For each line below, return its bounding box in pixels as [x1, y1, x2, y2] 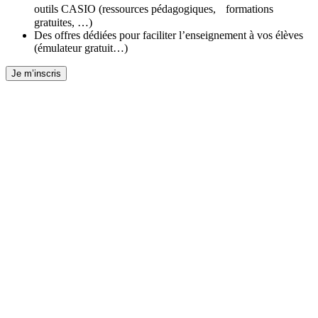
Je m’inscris [11, 67, 61, 79]
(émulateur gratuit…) [34, 41, 128, 54]
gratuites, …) [34, 16, 92, 28]
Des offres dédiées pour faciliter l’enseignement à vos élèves [34, 28, 303, 41]
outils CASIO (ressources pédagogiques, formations [34, 2, 273, 15]
